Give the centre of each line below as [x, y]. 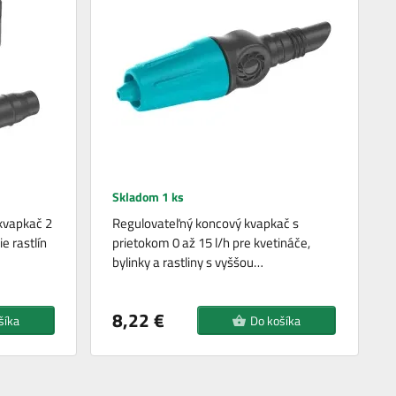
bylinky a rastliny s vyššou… [188, 263]
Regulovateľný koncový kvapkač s [206, 224]
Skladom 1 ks [148, 197]
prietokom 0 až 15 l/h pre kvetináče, [212, 243]
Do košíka [276, 321]
